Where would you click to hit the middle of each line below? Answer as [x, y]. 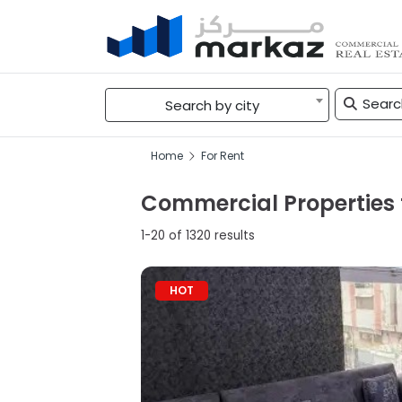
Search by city [212, 105]
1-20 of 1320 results [198, 236]
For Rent [222, 156]
